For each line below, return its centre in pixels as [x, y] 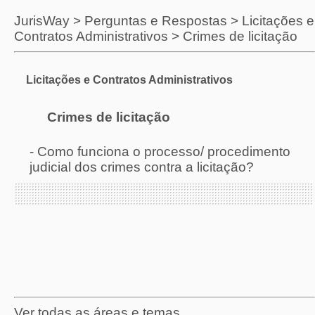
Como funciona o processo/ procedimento [164, 151]
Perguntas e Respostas [156, 21]
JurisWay [42, 21]
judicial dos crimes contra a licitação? [142, 167]
